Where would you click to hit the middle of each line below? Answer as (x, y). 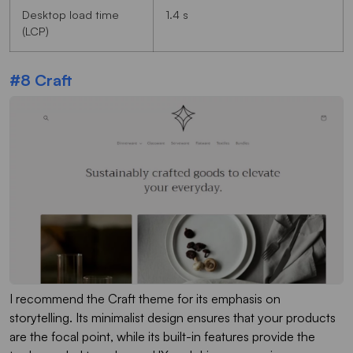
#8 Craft (41, 80)
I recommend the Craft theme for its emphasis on (145, 299)
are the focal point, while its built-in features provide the (162, 337)
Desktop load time (71, 14)
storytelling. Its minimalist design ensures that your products (173, 318)
